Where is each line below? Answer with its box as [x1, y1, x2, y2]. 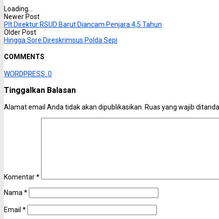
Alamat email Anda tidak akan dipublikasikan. [4, 103, 143, 111]
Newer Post [4, 12, 40, 21]
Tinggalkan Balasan [4, 86, 76, 95]
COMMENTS [4, 53, 44, 61]
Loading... [4, 4, 33, 13]
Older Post [4, 28, 36, 36]
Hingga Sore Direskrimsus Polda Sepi [4, 36, 117, 44]
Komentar [4, 173, 36, 181]
